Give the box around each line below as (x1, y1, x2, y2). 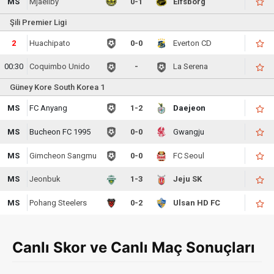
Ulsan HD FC (173, 198, 221, 207)
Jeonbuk (29, 174, 61, 184)
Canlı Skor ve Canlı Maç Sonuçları (12, 238, 255, 256)
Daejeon (173, 103, 206, 113)
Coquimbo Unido (29, 62, 91, 72)
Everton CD (173, 38, 212, 48)
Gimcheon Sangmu (29, 150, 97, 160)
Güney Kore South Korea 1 (10, 83, 105, 92)
